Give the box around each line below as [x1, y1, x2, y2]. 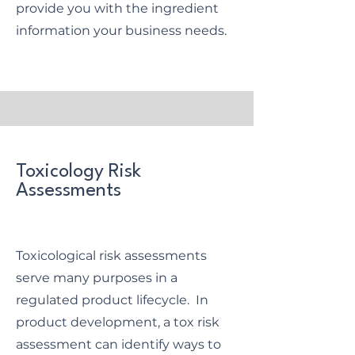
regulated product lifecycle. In [16, 292, 208, 307]
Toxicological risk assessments [16, 248, 207, 263]
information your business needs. [16, 23, 227, 38]
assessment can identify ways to [16, 337, 221, 352]
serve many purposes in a [16, 270, 177, 285]
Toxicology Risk [16, 162, 141, 181]
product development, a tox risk [16, 315, 219, 330]
